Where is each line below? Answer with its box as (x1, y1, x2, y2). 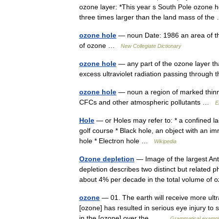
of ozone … (79, 42, 121, 49)
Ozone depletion (79, 155, 134, 163)
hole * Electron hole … (79, 137, 154, 145)
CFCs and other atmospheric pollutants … (79, 98, 215, 106)
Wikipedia (154, 138, 176, 144)
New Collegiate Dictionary (121, 43, 181, 49)
